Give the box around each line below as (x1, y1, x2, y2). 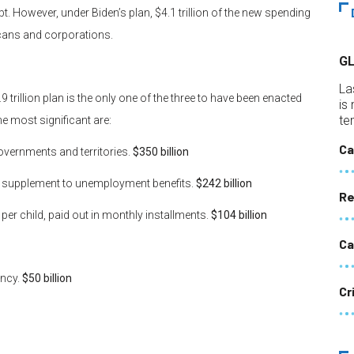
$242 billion (194, 177, 252, 190)
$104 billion (211, 209, 267, 222)
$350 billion (133, 145, 189, 159)
